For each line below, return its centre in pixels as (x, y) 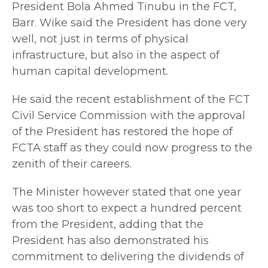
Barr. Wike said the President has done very (130, 22)
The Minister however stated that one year (127, 192)
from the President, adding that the (108, 224)
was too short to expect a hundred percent (127, 208)
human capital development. (90, 71)
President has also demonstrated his (110, 240)
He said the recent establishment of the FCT (131, 99)
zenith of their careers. (72, 164)
